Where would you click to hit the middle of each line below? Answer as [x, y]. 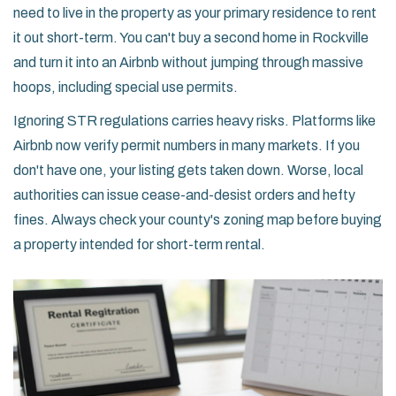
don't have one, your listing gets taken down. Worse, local [188, 171]
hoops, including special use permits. [126, 88]
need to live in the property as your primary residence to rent [195, 13]
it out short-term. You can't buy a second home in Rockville [191, 38]
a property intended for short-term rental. [139, 245]
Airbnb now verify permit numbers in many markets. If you [187, 146]
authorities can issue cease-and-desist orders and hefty [184, 195]
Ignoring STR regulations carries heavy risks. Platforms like [194, 121]
